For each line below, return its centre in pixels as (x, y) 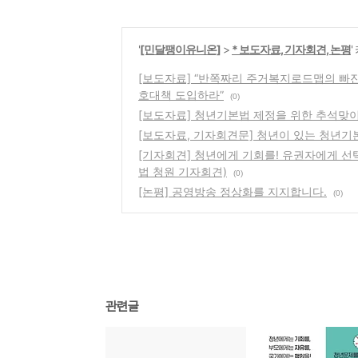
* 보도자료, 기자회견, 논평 (291, 49)
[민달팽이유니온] (180, 49)
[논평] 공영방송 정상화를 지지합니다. (233, 191)
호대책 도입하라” (181, 95)
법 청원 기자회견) (183, 171)
